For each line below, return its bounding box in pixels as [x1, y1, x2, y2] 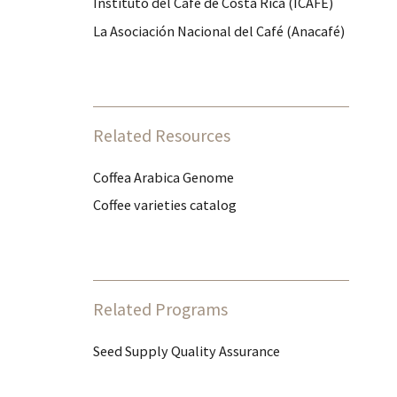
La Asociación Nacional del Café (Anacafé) [93, 21, 346, 40]
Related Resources [93, 124, 231, 146]
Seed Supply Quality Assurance [93, 342, 281, 360]
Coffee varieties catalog [93, 196, 237, 214]
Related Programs [93, 299, 229, 320]
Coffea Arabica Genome [93, 167, 235, 186]
